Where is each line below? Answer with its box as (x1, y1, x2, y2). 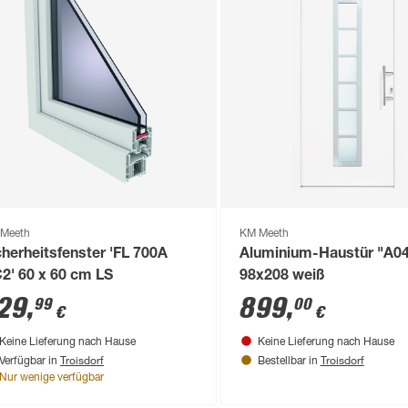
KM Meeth (239, 228, 289, 240)
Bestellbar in (257, 355, 321, 367)
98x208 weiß (239, 269, 325, 284)
